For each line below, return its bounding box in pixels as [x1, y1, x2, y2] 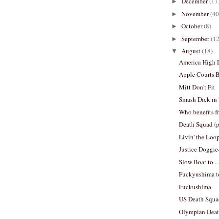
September [181, 34, 211, 43]
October [181, 22, 204, 31]
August [181, 46, 202, 56]
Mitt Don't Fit [179, 82, 216, 91]
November [181, 9, 210, 18]
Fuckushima [179, 182, 212, 191]
